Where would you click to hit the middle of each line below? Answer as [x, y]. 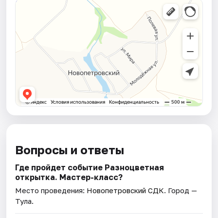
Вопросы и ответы [70, 150]
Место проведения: [51, 191]
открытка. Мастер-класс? [69, 177]
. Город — [181, 191]
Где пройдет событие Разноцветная [90, 168]
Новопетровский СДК [126, 191]
